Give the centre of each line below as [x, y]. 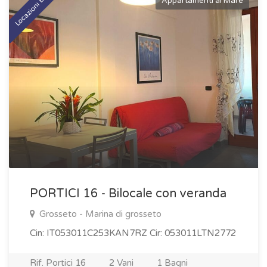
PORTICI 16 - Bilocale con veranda [128, 194]
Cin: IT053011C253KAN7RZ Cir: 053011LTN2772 [133, 233]
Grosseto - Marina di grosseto [99, 214]
